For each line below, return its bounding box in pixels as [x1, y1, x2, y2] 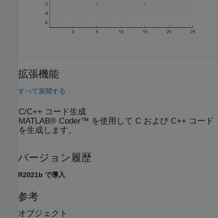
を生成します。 [18, 126, 76, 135]
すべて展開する [18, 87, 66, 95]
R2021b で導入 [18, 170, 65, 179]
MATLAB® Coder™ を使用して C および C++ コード [18, 116, 214, 126]
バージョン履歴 [18, 151, 91, 163]
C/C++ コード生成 [18, 107, 86, 117]
